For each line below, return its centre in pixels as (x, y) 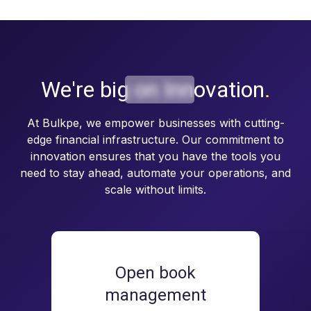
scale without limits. (155, 190)
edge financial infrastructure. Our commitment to (155, 140)
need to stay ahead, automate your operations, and (155, 173)
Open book (155, 273)
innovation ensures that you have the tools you (155, 157)
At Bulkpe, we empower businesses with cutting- (155, 123)
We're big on (99, 90)
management (155, 295)
